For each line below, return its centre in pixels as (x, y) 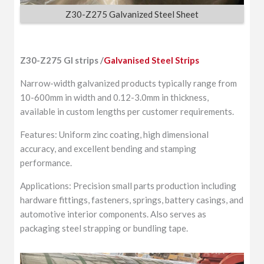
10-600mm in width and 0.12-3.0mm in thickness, (115, 98)
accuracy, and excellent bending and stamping (108, 149)
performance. (46, 163)
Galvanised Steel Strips (152, 60)
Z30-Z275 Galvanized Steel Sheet (132, 14)
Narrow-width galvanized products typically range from (129, 83)
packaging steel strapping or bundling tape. (104, 228)
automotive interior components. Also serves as (113, 214)
